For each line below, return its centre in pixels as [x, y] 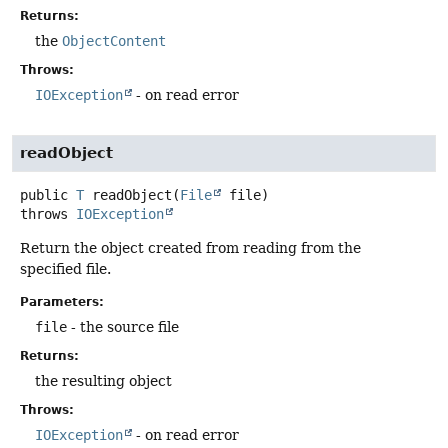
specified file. [65, 269]
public [44, 195]
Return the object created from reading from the [190, 248]
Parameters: [62, 302]
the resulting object [103, 381]
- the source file [123, 327]
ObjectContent [114, 40]
